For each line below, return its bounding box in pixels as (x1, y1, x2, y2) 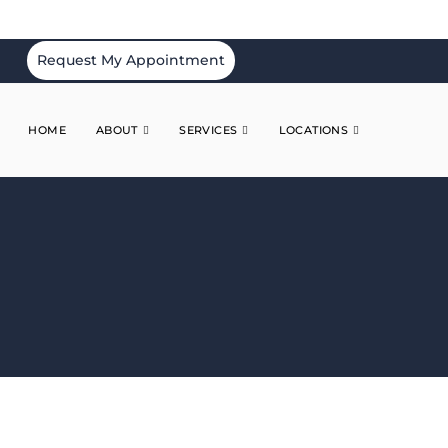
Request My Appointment (36, 51, 225, 69)
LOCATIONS (278, 122, 349, 137)
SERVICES (179, 122, 238, 137)
